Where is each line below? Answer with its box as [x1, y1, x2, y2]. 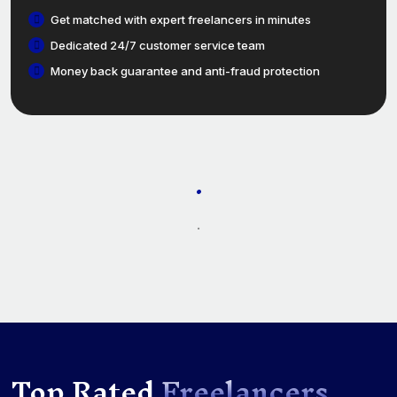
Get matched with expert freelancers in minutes [51, 12, 311, 27]
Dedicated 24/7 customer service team [51, 37, 265, 52]
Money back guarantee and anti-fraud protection [51, 63, 320, 78]
